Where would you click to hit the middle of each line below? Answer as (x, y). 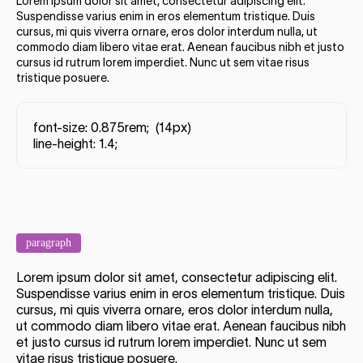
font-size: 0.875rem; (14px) (112, 128)
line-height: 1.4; (75, 144)
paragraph (49, 243)
